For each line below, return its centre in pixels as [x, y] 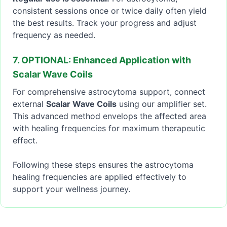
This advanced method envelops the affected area [109, 116]
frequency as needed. [54, 35]
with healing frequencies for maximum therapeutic [109, 128]
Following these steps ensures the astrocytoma [103, 165]
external [29, 104]
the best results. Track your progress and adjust [105, 23]
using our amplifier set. [162, 104]
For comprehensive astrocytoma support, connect [109, 92]
